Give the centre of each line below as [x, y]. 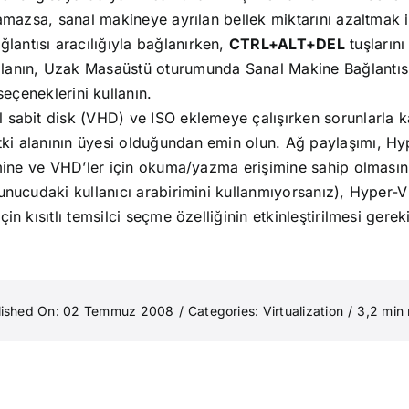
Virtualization [303, 311]
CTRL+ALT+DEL [287, 44]
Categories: [225, 311]
